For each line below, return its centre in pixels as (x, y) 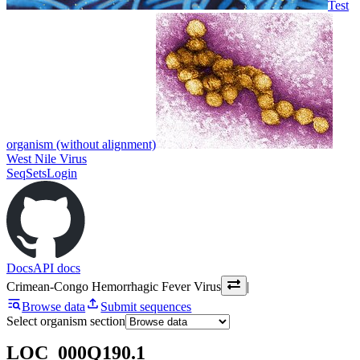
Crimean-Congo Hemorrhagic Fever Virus (114, 286)
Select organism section (66, 321)
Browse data (54, 306)
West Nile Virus (47, 158)
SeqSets (27, 173)
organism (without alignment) (81, 144)
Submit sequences (146, 306)
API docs (57, 268)
